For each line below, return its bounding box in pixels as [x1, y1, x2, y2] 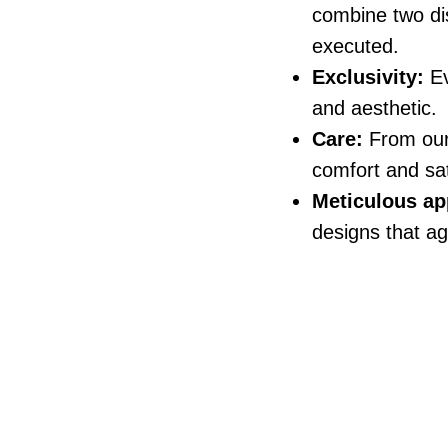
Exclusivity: [312, 65, 424, 88]
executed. [312, 34, 399, 57]
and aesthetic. [312, 96, 437, 119]
